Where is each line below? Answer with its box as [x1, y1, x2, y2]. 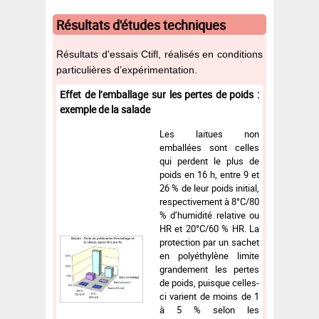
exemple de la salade [60, 102, 150, 116]
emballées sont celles [159, 140, 259, 154]
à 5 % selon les [159, 303, 259, 316]
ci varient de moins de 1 [159, 289, 259, 303]
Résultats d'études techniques [56, 16, 226, 33]
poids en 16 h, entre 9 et [159, 167, 259, 181]
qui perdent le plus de [159, 154, 259, 167]
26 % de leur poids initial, [159, 181, 259, 194]
